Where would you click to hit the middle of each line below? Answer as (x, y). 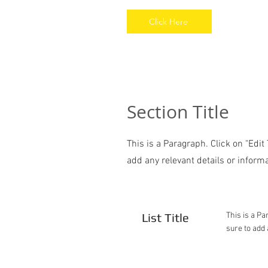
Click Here (168, 22)
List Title (165, 217)
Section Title (178, 112)
